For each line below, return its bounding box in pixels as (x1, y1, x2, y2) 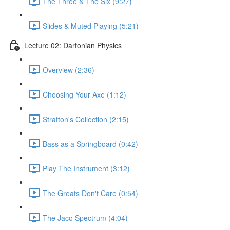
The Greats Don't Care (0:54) (43, 187, 138, 198)
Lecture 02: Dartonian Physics (24, 40, 122, 50)
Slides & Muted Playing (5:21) (43, 20, 139, 31)
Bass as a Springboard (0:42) (43, 138, 138, 149)
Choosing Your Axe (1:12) (43, 89, 126, 100)
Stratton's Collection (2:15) (43, 113, 129, 124)
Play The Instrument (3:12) (43, 163, 130, 174)
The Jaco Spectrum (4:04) (43, 212, 128, 223)
